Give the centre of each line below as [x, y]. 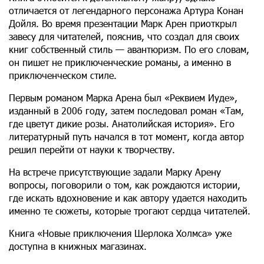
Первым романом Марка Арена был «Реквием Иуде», [123, 97]
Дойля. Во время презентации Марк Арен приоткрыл [123, 23]
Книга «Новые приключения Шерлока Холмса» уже [120, 233]
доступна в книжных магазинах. [78, 246]
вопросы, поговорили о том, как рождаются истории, [125, 184]
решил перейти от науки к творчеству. [92, 149]
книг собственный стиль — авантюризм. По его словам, [129, 49]
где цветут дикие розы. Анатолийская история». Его [122, 123]
